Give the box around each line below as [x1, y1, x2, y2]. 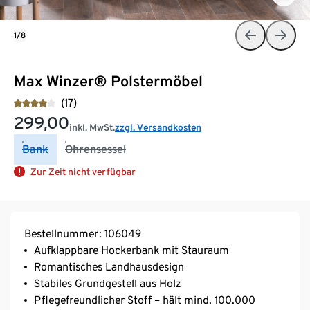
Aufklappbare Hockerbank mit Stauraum [34, 243, 229, 257]
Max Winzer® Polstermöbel [14, 71, 203, 90]
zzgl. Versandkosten [115, 121, 201, 133]
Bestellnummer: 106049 [24, 226, 141, 240]
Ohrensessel [65, 142, 126, 156]
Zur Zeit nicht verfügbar [30, 165, 136, 177]
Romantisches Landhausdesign [34, 259, 184, 273]
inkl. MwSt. [69, 121, 115, 133]
